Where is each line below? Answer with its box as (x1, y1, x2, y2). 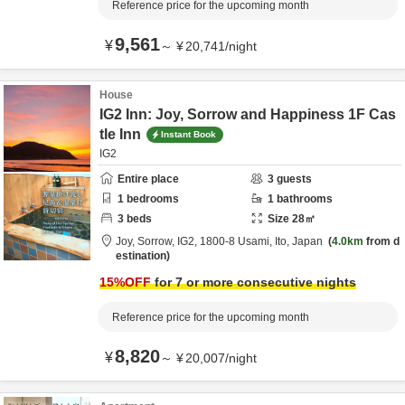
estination (116, 250, 166, 262)
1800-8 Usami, (200, 235, 275, 248)
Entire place (118, 173, 179, 185)
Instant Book (161, 128, 216, 139)
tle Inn (99, 127, 141, 142)
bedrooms (124, 193, 179, 205)
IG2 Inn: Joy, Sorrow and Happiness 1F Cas (99, 107, 396, 122)
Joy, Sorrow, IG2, (116, 235, 200, 248)
